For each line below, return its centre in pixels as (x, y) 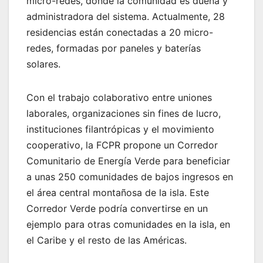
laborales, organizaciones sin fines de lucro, (124, 114)
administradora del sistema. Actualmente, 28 (126, 17)
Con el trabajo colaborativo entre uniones (119, 98)
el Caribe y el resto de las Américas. (107, 240)
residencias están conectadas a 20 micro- (120, 33)
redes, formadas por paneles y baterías (114, 48)
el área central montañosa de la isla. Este (118, 193)
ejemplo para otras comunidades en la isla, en (128, 225)
